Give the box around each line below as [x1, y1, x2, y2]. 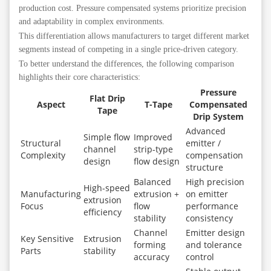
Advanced [186, 125, 226, 137]
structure [186, 162, 223, 174]
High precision [186, 176, 244, 188]
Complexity [21, 149, 65, 162]
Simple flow [83, 131, 130, 143]
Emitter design [186, 227, 245, 239]
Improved [134, 131, 172, 143]
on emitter [186, 188, 228, 200]
